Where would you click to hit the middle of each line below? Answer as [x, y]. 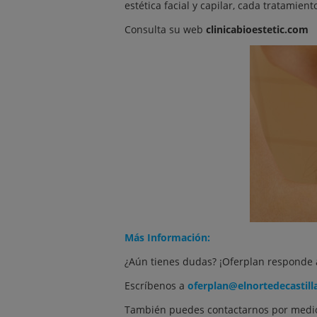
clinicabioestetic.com [257, 29]
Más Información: [167, 237]
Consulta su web [164, 29]
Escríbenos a [156, 286]
